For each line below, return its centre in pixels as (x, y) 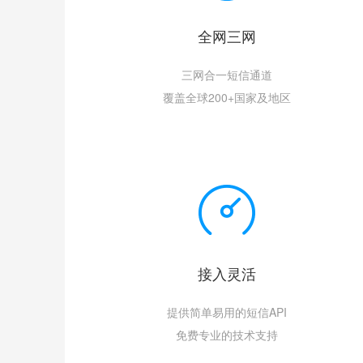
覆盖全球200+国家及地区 (226, 97)
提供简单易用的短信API (226, 312)
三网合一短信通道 (226, 75)
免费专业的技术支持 (226, 335)
